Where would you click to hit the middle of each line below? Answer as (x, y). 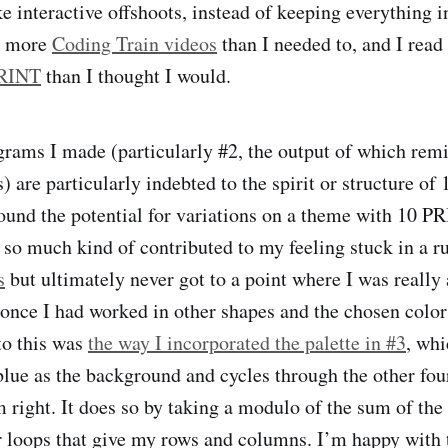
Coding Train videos (134, 43)
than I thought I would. (136, 75)
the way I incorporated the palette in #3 (247, 342)
